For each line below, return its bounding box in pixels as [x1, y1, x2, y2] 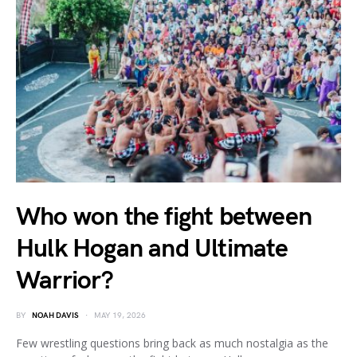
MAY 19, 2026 [94, 310, 146, 320]
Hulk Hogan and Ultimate [16, 233, 288, 265]
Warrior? [16, 265, 114, 296]
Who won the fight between [16, 201, 312, 233]
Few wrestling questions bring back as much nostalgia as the [16, 335, 328, 351]
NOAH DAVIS [32, 310, 79, 320]
